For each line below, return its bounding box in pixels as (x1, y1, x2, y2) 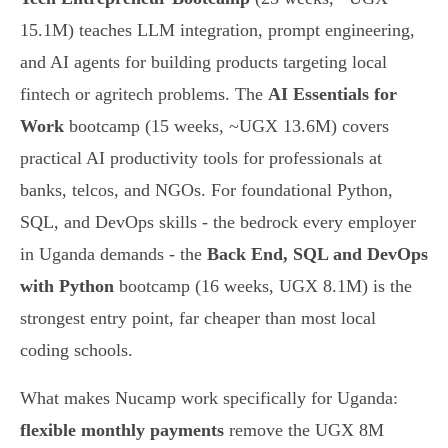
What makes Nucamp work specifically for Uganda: (20, 388, 398, 409)
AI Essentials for (268, 84, 397, 105)
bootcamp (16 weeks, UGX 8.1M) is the (114, 276, 412, 297)
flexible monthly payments (20, 420, 224, 441)
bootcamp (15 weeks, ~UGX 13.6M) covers (64, 116, 389, 137)
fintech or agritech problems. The (20, 84, 268, 105)
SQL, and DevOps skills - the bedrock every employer (20, 212, 416, 233)
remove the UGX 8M (224, 420, 384, 441)
